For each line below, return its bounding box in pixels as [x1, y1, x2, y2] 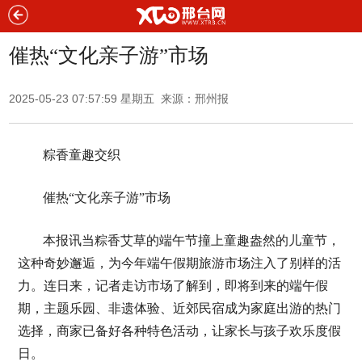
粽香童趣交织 [42, 148, 120, 162]
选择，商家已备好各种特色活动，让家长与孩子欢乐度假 [17, 324, 341, 338]
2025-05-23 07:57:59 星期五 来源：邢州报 [9, 92, 229, 105]
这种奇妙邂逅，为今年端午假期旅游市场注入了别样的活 [17, 256, 341, 270]
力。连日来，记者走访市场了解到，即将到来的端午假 [17, 279, 328, 293]
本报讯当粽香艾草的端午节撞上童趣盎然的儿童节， [42, 234, 340, 247]
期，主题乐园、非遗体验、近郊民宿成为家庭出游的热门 [17, 301, 341, 315]
